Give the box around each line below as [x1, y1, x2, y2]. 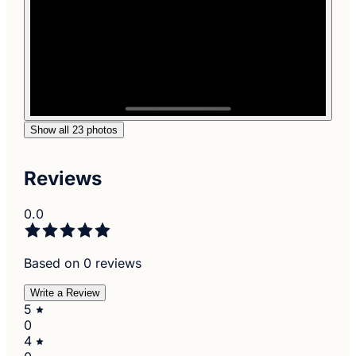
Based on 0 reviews [24, 254, 142, 271]
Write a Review [30, 286, 100, 299]
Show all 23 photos [30, 123, 118, 136]
